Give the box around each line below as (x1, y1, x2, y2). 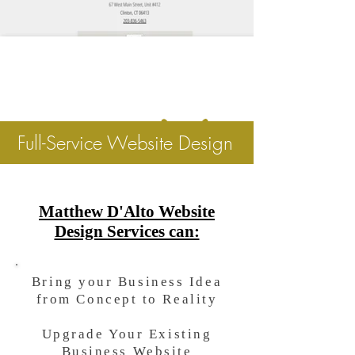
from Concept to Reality (36, 292, 218, 307)
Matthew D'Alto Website (39, 202, 215, 221)
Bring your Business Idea (31, 274, 223, 289)
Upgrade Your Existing (41, 326, 212, 342)
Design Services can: (54, 222, 200, 241)
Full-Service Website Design (17, 130, 233, 155)
